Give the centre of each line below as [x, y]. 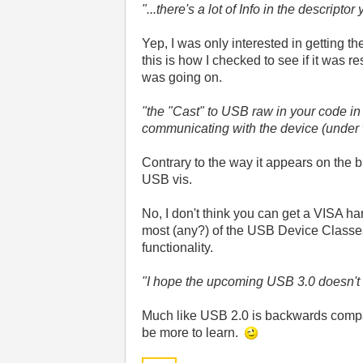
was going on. [182, 77]
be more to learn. [194, 333]
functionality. [178, 248]
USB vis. [167, 179]
